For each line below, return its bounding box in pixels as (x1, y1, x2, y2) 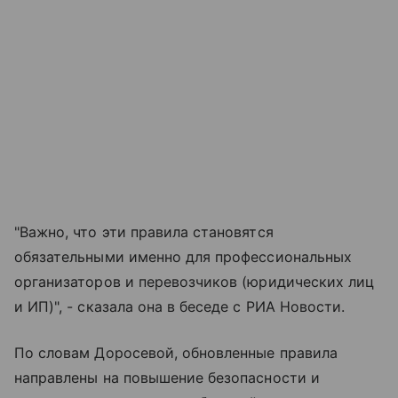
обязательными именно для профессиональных (14, 248, 352, 267)
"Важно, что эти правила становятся (14, 223, 274, 242)
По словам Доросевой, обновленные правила (14, 344, 338, 362)
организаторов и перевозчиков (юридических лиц (14, 273, 375, 291)
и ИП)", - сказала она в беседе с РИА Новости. (14, 298, 346, 316)
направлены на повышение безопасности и (14, 369, 320, 387)
